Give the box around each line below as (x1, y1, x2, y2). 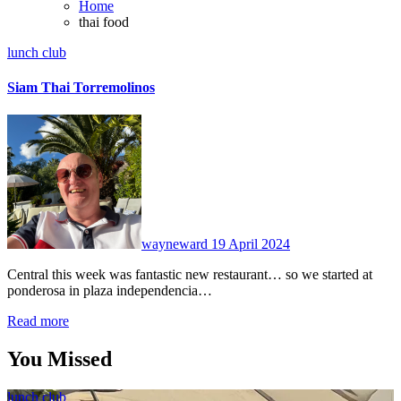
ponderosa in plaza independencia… (7, 283, 212, 299)
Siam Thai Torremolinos (7, 80, 155, 96)
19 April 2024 (211, 236, 290, 252)
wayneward (141, 236, 211, 252)
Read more (7, 313, 69, 329)
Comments (290, 131, 351, 147)
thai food (79, 13, 129, 30)
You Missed (7, 347, 112, 371)
